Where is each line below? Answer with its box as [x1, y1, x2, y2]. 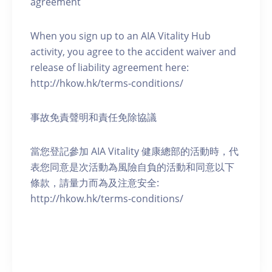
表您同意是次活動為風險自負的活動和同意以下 [30, 160, 234, 174]
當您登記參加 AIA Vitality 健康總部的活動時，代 [30, 144, 239, 158]
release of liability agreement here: [30, 61, 189, 75]
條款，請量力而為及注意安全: [30, 176, 159, 190]
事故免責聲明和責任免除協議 [30, 110, 157, 124]
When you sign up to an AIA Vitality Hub [30, 29, 211, 43]
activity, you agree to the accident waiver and [30, 45, 236, 59]
